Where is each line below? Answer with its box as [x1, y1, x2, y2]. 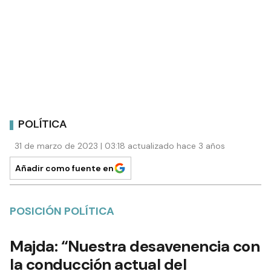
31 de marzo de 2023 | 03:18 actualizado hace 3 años [15, 140, 225, 151]
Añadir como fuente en [15, 162, 114, 174]
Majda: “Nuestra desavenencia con [10, 235, 260, 256]
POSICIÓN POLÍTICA [10, 203, 114, 218]
